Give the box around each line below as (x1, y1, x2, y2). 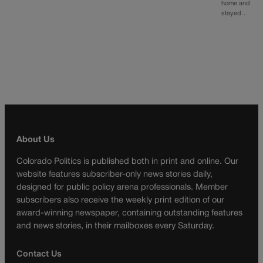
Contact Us (16, 248, 62, 258)
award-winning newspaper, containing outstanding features (16, 209, 242, 217)
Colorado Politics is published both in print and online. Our (16, 157, 238, 166)
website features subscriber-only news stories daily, (16, 170, 213, 178)
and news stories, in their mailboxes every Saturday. (16, 222, 214, 230)
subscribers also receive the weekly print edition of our (16, 196, 224, 204)
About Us (16, 136, 55, 144)
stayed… (221, 11, 248, 17)
